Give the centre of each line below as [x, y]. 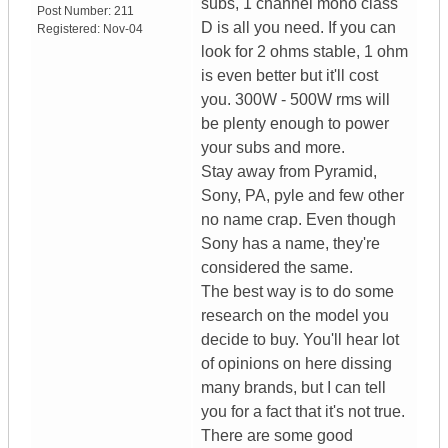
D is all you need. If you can [298, 28]
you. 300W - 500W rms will [295, 100]
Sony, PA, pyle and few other [302, 196]
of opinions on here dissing [296, 364]
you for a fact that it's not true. [303, 412]
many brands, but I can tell [293, 388]
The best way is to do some [297, 292]
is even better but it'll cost [289, 76]
